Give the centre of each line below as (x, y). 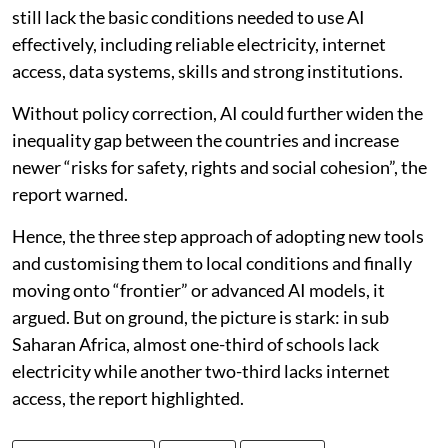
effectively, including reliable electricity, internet (199, 44)
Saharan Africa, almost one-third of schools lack (195, 344)
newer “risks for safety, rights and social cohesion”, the (219, 167)
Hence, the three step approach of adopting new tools (218, 236)
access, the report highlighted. (129, 398)
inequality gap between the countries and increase (205, 140)
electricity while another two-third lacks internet (201, 371)
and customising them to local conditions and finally (212, 263)
